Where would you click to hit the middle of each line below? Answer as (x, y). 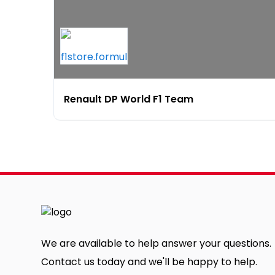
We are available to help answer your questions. (156, 243)
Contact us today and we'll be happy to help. (149, 261)
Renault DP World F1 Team (129, 99)
